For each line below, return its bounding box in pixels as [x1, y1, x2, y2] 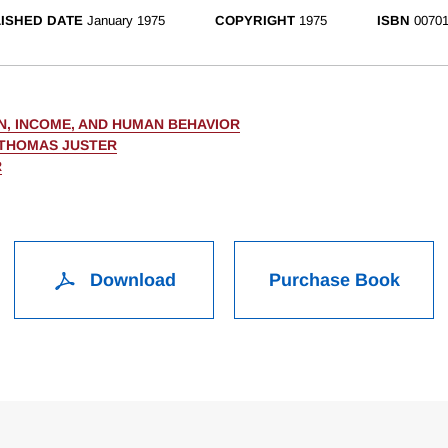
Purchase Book [268, 270, 400, 291]
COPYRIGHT [215, 13, 295, 29]
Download [84, 270, 176, 291]
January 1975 [87, 13, 165, 29]
